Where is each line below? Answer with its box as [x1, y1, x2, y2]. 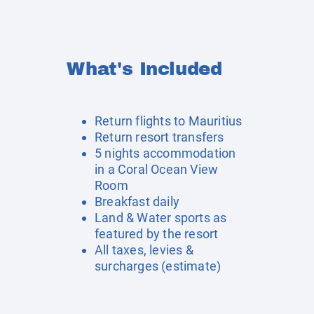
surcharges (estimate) [95, 259, 221, 273]
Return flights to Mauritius [95, 114, 243, 128]
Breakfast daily [95, 194, 179, 209]
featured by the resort [95, 226, 219, 241]
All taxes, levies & [95, 243, 193, 257]
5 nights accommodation [95, 146, 236, 161]
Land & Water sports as [95, 210, 227, 225]
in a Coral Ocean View [95, 162, 219, 177]
